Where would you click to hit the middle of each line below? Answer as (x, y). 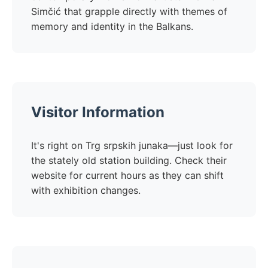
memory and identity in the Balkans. (112, 26)
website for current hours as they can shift (127, 175)
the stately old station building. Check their (129, 160)
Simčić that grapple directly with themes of (129, 11)
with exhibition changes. (86, 190)
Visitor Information (98, 112)
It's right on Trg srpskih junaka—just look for (132, 145)
